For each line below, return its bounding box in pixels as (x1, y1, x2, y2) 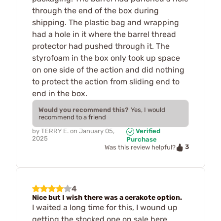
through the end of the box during (32, 6, 159, 16)
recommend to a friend (38, 113, 106, 121)
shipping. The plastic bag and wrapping (32, 18, 179, 28)
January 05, (79, 127, 114, 135)
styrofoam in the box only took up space (32, 53, 180, 63)
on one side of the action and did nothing (32, 65, 184, 75)
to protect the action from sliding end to (32, 77, 180, 87)
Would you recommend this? (38, 106, 129, 114)
